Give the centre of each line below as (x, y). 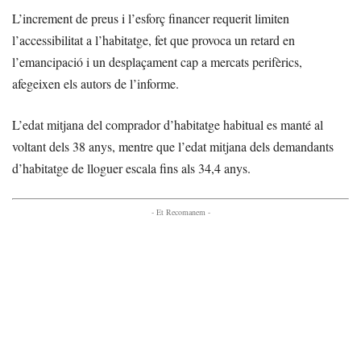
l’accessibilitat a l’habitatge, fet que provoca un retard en (154, 40)
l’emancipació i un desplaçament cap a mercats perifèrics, (157, 62)
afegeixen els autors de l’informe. (95, 84)
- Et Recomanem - (180, 212)
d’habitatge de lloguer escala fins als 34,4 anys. (131, 168)
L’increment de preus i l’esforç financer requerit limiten (151, 19)
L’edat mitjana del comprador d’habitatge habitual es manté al (168, 125)
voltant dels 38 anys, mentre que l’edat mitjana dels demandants (173, 147)
